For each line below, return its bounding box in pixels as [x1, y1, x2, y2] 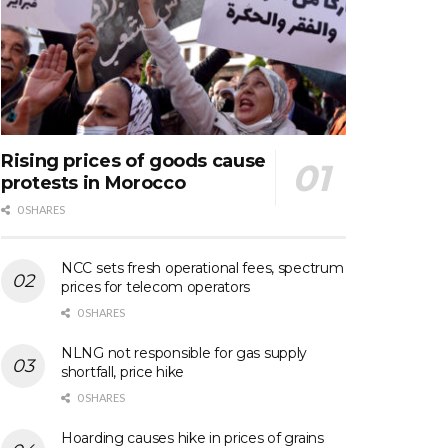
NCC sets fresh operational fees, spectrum [61, 259, 344, 278]
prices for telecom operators [61, 278, 251, 297]
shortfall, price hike [61, 363, 185, 382]
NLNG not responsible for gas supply [61, 344, 308, 363]
